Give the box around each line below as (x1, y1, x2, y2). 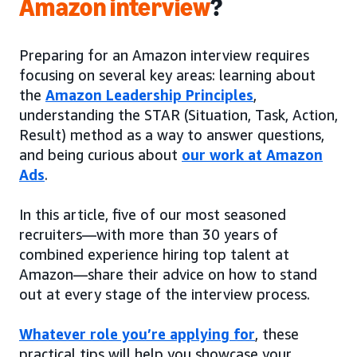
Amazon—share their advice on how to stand (19, 265, 317, 284)
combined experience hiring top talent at (19, 245, 289, 264)
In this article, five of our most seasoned (19, 206, 286, 224)
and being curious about (19, 146, 182, 164)
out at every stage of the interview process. (19, 285, 310, 304)
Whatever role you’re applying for (19, 325, 255, 343)
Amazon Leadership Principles (45, 86, 253, 104)
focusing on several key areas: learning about (19, 66, 316, 84)
